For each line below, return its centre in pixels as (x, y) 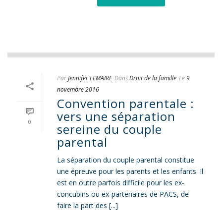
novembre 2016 (78, 89)
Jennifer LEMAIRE (90, 78)
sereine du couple (110, 129)
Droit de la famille (153, 78)
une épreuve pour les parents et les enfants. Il (130, 171)
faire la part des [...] (87, 205)
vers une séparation (116, 116)
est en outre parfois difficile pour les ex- (121, 183)
